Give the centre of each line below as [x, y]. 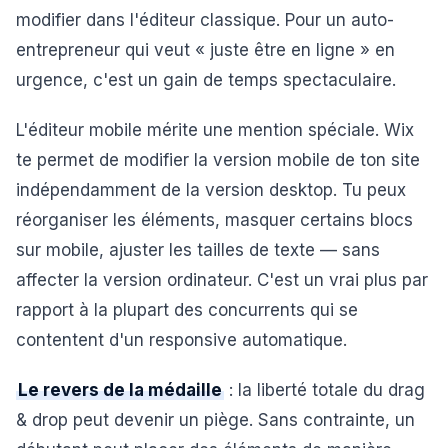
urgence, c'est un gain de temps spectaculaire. [206, 80]
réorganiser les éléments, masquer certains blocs [214, 220]
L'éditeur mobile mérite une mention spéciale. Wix [215, 130]
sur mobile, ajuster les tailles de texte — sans [198, 250]
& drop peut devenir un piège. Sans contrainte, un [215, 420]
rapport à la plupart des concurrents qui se [187, 310]
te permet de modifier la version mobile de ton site [218, 160]
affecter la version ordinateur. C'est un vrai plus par [222, 280]
